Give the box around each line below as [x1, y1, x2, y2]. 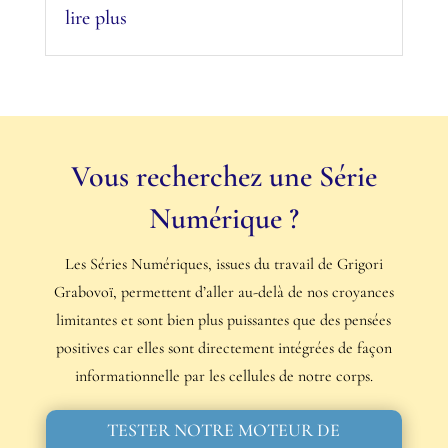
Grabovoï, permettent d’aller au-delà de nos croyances [53, 281, 394, 302]
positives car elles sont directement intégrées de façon [55, 337, 392, 358]
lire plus [64, 5, 127, 30]
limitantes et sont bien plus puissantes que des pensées [56, 309, 392, 330]
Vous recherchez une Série [70, 157, 377, 195]
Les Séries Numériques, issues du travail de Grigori [64, 253, 383, 274]
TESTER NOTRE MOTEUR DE [107, 419, 341, 442]
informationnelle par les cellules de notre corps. [74, 365, 373, 386]
